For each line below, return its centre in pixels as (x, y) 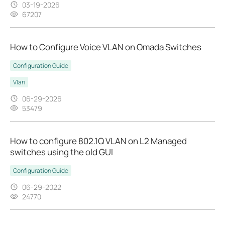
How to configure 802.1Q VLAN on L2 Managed (98, 141)
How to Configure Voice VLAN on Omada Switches (106, 47)
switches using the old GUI (62, 152)
